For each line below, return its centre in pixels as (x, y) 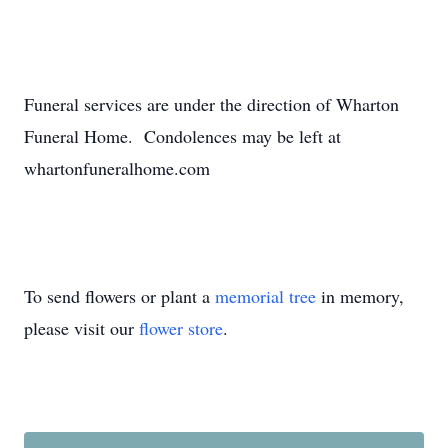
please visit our (81, 328)
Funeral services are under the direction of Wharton (211, 104)
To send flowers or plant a (119, 296)
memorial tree (265, 296)
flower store (181, 328)
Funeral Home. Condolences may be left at (182, 136)
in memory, (360, 296)
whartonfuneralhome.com (117, 168)
